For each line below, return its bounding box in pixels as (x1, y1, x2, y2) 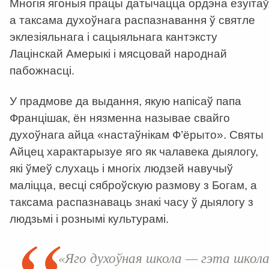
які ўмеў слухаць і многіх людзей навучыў (10, 162, 233, 175)
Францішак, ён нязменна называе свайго (10, 112, 230, 125)
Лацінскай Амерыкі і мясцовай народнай (10, 47, 227, 61)
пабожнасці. (10, 64, 74, 77)
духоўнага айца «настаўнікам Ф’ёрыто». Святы (10, 128, 264, 142)
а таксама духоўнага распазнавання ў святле (10, 14, 255, 27)
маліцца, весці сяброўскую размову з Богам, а (10, 179, 257, 192)
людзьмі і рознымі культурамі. (10, 213, 169, 226)
